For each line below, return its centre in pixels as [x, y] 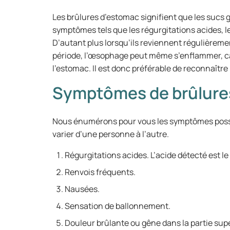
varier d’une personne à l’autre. [111, 134]
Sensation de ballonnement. [118, 206]
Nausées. [82, 189]
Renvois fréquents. [100, 172]
